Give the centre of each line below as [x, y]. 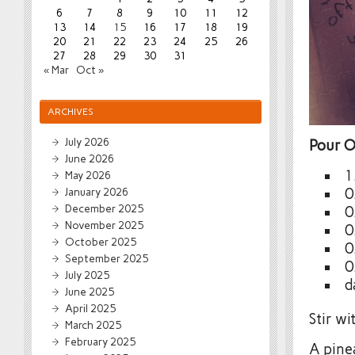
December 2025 [104, 208]
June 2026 [90, 158]
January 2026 [97, 192]
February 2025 [100, 342]
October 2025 [101, 242]
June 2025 [90, 292]
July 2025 [87, 275]
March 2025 [93, 325]
